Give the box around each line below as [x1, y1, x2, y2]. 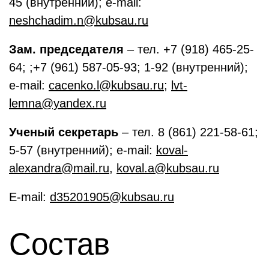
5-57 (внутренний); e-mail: [9, 144, 156, 157]
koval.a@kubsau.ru [116, 162, 219, 175]
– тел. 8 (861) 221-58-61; [118, 125, 258, 139]
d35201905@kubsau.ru [50, 190, 174, 204]
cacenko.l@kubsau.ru [49, 79, 164, 92]
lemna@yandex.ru [9, 97, 106, 110]
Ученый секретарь [9, 125, 118, 139]
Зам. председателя [9, 43, 124, 56]
